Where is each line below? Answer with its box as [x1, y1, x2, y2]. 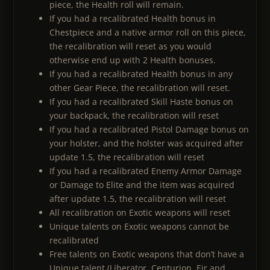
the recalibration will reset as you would [49, 40, 212, 52]
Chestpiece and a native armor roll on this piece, [49, 27, 246, 39]
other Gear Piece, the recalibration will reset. [49, 82, 230, 94]
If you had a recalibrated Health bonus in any [49, 68, 233, 80]
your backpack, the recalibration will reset [49, 110, 219, 122]
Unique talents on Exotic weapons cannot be [49, 221, 229, 233]
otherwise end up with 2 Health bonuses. [49, 54, 216, 66]
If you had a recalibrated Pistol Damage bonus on [49, 124, 249, 136]
